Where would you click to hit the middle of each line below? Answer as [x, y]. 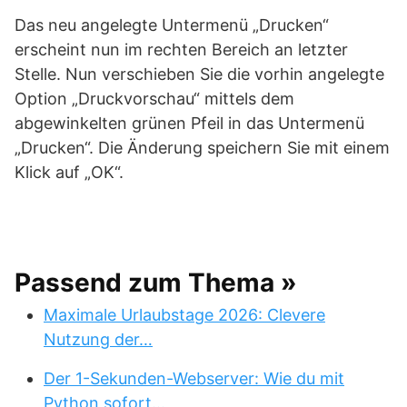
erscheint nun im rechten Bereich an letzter [181, 50]
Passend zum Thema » [156, 283]
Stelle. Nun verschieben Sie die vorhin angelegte [199, 74]
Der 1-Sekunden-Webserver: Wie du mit [194, 378]
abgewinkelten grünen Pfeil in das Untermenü [189, 123]
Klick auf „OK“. [69, 172]
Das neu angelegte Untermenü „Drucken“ [172, 25]
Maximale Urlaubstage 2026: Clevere [184, 315]
